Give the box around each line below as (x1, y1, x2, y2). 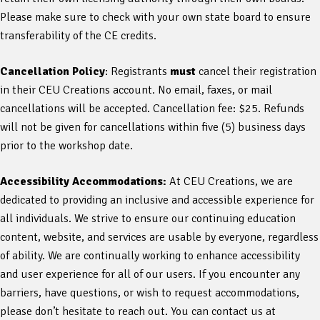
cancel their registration (196, 64, 316, 79)
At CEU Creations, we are (169, 174, 293, 189)
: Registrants (105, 64, 170, 79)
